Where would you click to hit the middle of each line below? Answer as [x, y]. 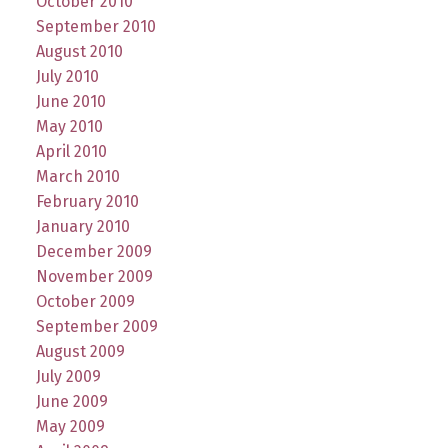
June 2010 [70, 101]
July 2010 [67, 76]
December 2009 [93, 251]
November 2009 [94, 276]
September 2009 [96, 326]
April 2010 [71, 151]
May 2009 [70, 426]
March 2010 [77, 176]
